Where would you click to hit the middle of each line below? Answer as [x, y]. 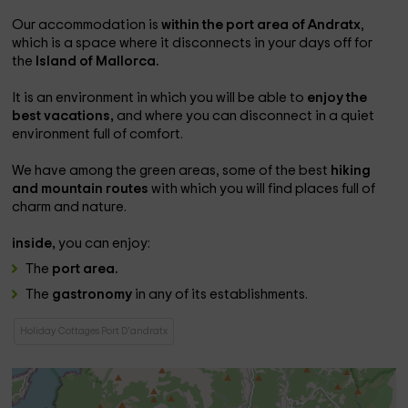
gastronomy [94, 295]
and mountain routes [82, 189]
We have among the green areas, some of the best [172, 171]
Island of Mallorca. [98, 61]
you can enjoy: [105, 244]
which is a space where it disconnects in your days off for [193, 43]
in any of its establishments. [222, 295]
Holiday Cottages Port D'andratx [94, 331]
